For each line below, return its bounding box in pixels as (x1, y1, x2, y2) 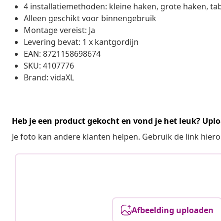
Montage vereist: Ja (24, 24, 95, 36)
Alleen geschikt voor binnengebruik (24, 12, 156, 24)
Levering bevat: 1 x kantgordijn (24, 36, 139, 47)
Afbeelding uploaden (132, 204, 214, 216)
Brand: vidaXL (24, 72, 74, 83)
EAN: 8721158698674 (24, 48, 101, 59)
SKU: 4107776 (24, 60, 74, 71)
